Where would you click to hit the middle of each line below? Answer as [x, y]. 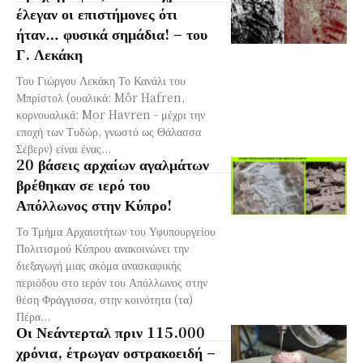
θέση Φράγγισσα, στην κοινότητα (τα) [105, 299]
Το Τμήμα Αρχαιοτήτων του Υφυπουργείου [116, 231]
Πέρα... [33, 316]
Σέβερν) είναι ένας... [64, 148]
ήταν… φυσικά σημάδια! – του [112, 33]
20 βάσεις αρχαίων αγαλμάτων [113, 163]
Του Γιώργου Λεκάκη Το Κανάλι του [101, 80]
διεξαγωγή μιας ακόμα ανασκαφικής [99, 265]
